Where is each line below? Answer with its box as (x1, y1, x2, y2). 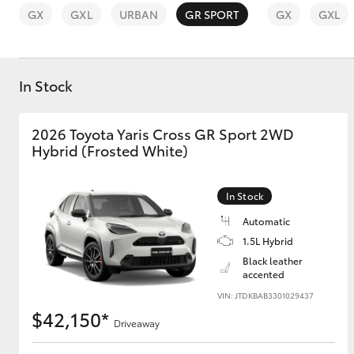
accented (243, 267, 284, 281)
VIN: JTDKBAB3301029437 (217, 289, 314, 301)
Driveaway (114, 316, 160, 330)
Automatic (243, 214, 290, 228)
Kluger (134, 262, 168, 278)
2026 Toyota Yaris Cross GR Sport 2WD (32, 123, 294, 144)
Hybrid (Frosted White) (32, 140, 188, 160)
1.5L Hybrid (243, 234, 293, 247)
